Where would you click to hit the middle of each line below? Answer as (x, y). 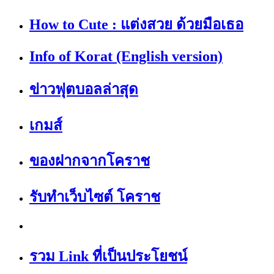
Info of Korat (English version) (126, 56)
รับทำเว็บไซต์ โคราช (95, 197)
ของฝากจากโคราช (90, 161)
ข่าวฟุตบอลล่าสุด (84, 89)
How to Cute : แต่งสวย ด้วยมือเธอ (136, 24)
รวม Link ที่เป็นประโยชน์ (108, 257)
